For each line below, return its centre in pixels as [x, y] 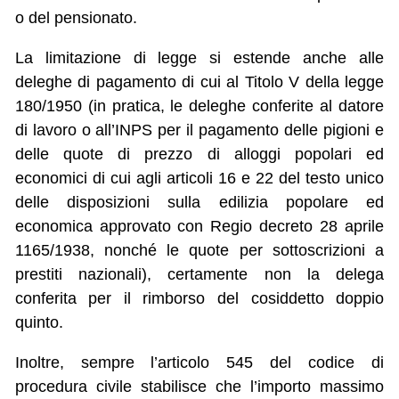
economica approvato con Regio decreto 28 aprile [199, 227]
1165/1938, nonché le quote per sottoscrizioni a [199, 251]
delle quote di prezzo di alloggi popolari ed [199, 155]
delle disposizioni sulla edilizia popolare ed [199, 203]
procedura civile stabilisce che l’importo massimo [199, 387]
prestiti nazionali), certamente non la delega [199, 275]
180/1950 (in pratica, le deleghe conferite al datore [199, 106]
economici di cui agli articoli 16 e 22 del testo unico [199, 179]
